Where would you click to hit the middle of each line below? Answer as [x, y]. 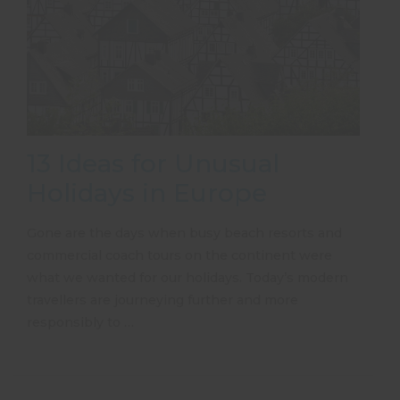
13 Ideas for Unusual [153, 163]
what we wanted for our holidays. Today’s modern [187, 277]
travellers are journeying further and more [162, 300]
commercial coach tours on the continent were [179, 255]
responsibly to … [80, 322]
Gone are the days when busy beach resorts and [184, 233]
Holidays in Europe [147, 192]
